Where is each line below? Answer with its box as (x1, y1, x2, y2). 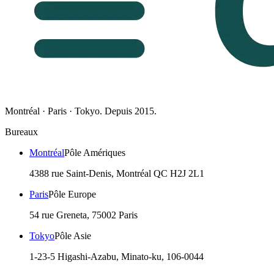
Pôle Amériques (64, 147, 125, 158)
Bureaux (5, 127, 38, 138)
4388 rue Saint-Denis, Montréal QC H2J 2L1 (29, 168, 204, 179)
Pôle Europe (48, 189, 96, 200)
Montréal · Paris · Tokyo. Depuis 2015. (5, 106, 157, 117)
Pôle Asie (54, 231, 91, 242)
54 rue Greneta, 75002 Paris (29, 210, 138, 221)
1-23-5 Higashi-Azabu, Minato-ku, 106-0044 (29, 251, 204, 262)
